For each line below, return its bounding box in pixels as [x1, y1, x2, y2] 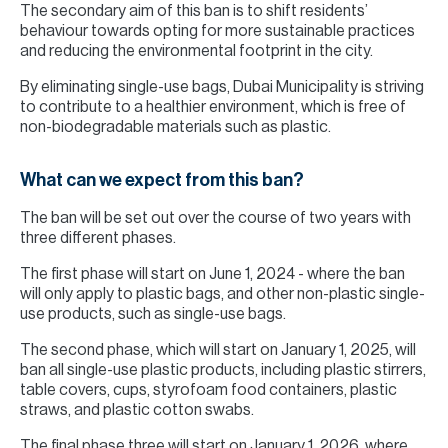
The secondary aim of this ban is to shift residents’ [20, 3, 368, 19]
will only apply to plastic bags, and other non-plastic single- [20, 286, 425, 302]
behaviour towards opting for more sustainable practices [20, 23, 415, 39]
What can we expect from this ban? [20, 171, 304, 189]
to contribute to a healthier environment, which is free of [20, 99, 406, 115]
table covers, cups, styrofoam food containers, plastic [20, 382, 397, 398]
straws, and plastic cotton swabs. [20, 402, 254, 418]
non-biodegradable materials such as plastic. [20, 119, 331, 135]
